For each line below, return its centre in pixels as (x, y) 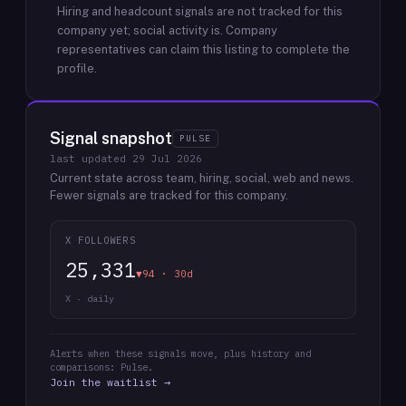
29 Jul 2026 (167, 159)
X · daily (90, 299)
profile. (77, 68)
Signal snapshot (111, 138)
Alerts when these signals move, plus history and (180, 353)
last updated (91, 159)
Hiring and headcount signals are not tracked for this (200, 11)
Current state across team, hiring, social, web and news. (202, 178)
